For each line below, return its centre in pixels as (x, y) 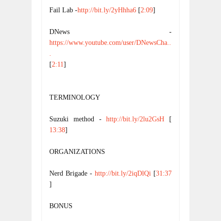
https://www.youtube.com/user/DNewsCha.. (110, 43)
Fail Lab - (63, 10)
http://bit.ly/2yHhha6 (107, 10)
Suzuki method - (78, 119)
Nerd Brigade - (72, 173)
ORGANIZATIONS (77, 152)
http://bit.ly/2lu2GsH (135, 119)
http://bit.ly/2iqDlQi (123, 173)
